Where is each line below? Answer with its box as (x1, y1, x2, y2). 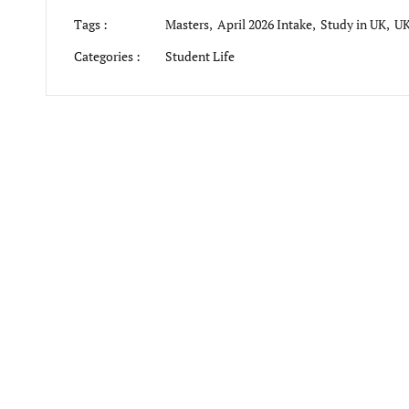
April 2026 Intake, (217, 16, 320, 33)
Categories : (74, 47, 141, 65)
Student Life (165, 47, 235, 65)
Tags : (74, 16, 108, 33)
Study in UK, (320, 16, 394, 33)
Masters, (165, 16, 217, 33)
